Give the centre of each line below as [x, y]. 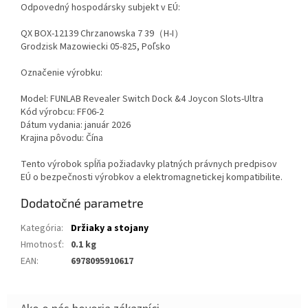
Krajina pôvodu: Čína [62, 139]
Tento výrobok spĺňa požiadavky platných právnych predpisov [149, 165]
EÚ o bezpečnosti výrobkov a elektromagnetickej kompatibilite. [152, 178]
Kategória [41, 229]
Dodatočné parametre [82, 203]
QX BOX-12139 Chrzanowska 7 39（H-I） [102, 34]
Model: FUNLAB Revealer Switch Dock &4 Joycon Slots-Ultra [142, 99]
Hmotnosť [41, 245]
